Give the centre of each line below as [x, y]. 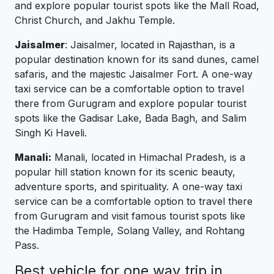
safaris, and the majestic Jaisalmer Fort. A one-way [134, 74]
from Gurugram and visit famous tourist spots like [130, 216]
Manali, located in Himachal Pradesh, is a [148, 157]
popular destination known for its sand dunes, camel [137, 59]
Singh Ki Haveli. [51, 132]
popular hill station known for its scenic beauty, [125, 172]
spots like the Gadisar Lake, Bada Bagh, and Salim [131, 118]
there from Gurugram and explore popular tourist [131, 103]
